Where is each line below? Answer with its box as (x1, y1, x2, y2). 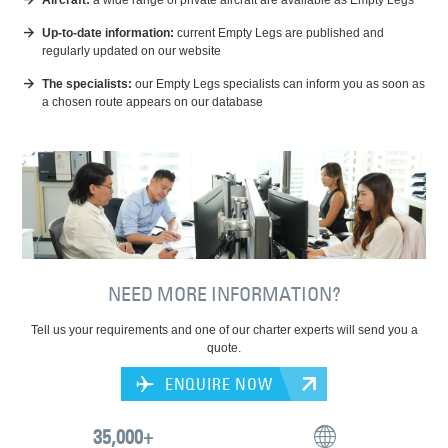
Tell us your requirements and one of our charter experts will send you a (30, 322, 418, 337)
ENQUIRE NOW (160, 373, 273, 394)
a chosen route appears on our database (42, 95, 264, 109)
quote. (207, 340, 241, 355)
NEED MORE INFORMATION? (107, 281, 341, 306)
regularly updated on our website (42, 44, 222, 58)
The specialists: (42, 77, 133, 91)
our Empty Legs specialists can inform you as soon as (132, 77, 426, 91)
